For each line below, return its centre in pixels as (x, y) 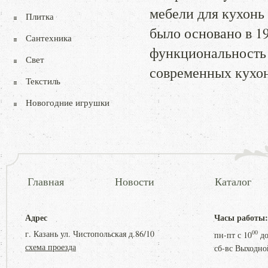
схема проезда (51, 247)
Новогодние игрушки (68, 102)
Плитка (40, 16)
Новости (135, 181)
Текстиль (43, 81)
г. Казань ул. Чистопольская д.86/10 (90, 234)
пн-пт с (229, 234)
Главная (46, 181)
